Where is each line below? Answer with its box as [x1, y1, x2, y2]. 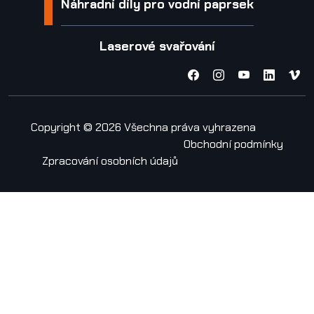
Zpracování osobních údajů [42, 153, 178, 169]
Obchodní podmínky [184, 137, 283, 152]
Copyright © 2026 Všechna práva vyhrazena [31, 120, 256, 135]
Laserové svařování [99, 38, 215, 55]
